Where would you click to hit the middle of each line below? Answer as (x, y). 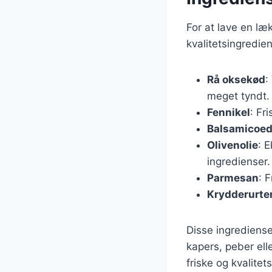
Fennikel (229, 112)
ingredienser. (239, 161)
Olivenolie (233, 145)
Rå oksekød (236, 79)
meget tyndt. (238, 96)
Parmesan (233, 178)
